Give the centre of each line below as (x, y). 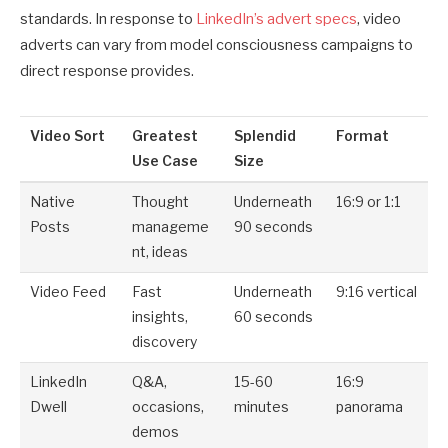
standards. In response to (108, 18)
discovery (165, 341)
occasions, (168, 406)
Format (363, 135)
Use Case (165, 160)
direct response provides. (107, 70)
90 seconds (274, 226)
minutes (262, 406)
